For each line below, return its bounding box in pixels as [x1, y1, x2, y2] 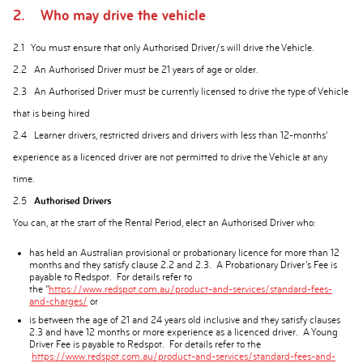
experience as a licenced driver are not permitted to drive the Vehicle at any [13, 152, 327, 163]
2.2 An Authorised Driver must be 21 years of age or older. [13, 64, 258, 75]
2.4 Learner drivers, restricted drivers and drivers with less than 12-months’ [13, 130, 327, 141]
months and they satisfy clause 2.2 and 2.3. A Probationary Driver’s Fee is [29, 259, 337, 271]
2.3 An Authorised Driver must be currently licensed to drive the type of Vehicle [13, 86, 348, 97]
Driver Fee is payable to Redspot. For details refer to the [29, 339, 261, 350]
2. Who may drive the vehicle [13, 7, 206, 23]
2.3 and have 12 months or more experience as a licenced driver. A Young [29, 327, 338, 338]
